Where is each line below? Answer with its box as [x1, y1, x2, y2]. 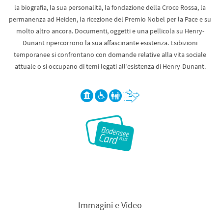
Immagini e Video [78, 199, 142, 211]
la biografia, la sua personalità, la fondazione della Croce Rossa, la [14, 3, 206, 12]
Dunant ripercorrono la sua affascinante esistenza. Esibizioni [23, 38, 197, 47]
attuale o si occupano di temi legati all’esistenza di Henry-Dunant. [14, 62, 206, 71]
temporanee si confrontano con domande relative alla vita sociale [14, 50, 206, 59]
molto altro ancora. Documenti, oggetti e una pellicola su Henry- [16, 27, 204, 35]
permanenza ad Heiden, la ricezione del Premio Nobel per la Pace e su [9, 15, 211, 24]
